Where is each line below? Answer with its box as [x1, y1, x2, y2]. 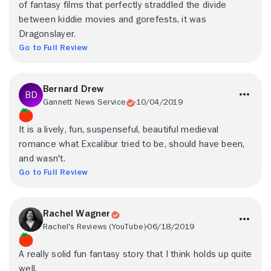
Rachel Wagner [43, 209, 111, 218]
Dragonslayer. [19, 29, 76, 39]
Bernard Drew [43, 84, 104, 94]
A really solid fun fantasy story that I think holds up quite [19, 249, 252, 259]
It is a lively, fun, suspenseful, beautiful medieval [19, 125, 219, 134]
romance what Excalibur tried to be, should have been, [19, 139, 245, 149]
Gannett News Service [43, 97, 126, 106]
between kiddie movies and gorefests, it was [19, 15, 207, 24]
